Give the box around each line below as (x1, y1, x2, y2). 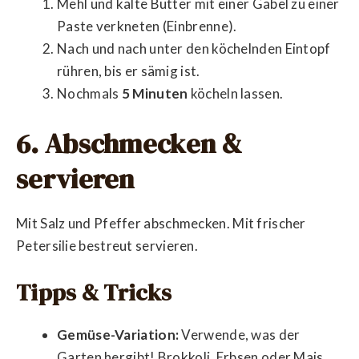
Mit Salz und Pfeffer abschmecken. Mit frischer (16, 215, 306, 232)
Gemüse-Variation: (57, 326, 179, 344)
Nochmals (57, 85, 122, 103)
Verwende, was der (179, 326, 301, 344)
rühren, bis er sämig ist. (57, 63, 200, 80)
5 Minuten (121, 85, 188, 103)
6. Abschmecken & (16, 124, 242, 162)
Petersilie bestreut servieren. (16, 237, 199, 255)
